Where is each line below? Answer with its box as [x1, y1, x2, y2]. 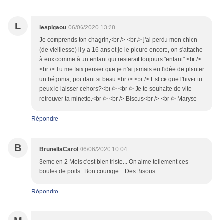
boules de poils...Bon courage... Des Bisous [39, 168, 155, 175]
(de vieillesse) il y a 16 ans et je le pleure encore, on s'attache [39, 46, 203, 54]
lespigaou [39, 24, 66, 31]
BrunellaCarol [39, 146, 78, 153]
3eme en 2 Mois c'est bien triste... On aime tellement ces [39, 158, 188, 165]
